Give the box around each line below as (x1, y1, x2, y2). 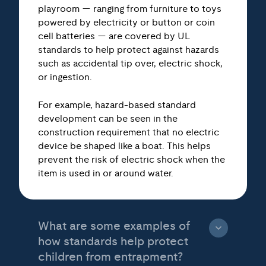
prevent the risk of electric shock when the (38, 144, 225, 154)
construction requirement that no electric (38, 117, 219, 126)
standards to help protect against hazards (38, 34, 219, 44)
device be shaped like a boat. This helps (38, 131, 211, 140)
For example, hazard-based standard (38, 90, 196, 99)
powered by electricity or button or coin (38, 7, 215, 17)
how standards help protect (38, 225, 188, 237)
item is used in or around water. (38, 158, 173, 167)
